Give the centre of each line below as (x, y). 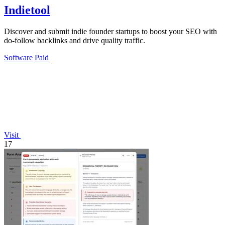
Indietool (27, 10)
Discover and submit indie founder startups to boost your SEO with (110, 31)
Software (18, 57)
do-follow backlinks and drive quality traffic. (75, 40)
